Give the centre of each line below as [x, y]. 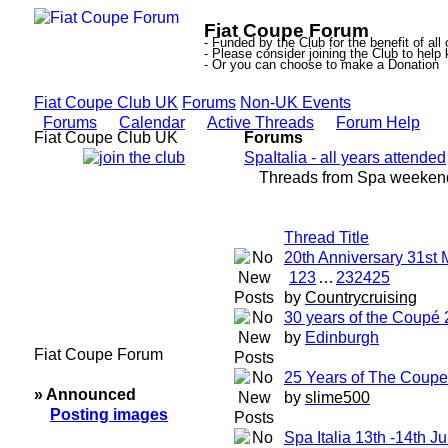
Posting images [109, 414]
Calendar [152, 122]
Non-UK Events [295, 102]
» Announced [85, 394]
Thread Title [326, 237]
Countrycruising [361, 297]
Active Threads [260, 122]
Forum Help [378, 122]
